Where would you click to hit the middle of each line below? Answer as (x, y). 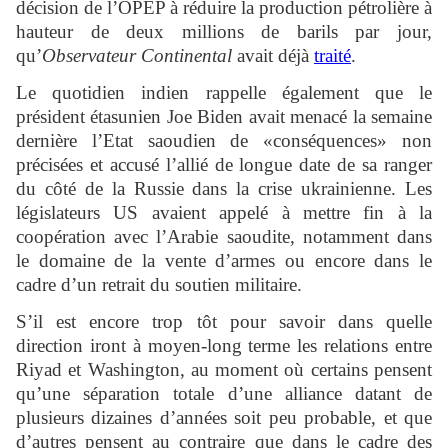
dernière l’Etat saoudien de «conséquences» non (224, 141)
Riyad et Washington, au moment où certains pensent (224, 370)
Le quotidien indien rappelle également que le (224, 93)
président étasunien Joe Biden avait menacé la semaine (224, 117)
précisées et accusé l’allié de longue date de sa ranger (224, 165)
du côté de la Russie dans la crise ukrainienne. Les (224, 189)
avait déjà (275, 56)
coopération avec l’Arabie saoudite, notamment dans (224, 237)
